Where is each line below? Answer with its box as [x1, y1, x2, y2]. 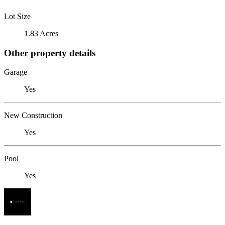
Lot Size [4, 12, 31, 21]
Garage [4, 68, 27, 77]
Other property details [4, 47, 95, 58]
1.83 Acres [24, 29, 58, 38]
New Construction [4, 111, 62, 120]
